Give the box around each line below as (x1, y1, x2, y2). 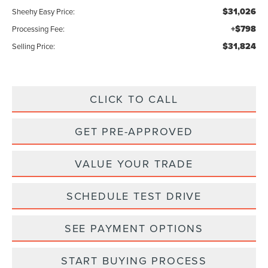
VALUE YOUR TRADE (75, 156, 193, 172)
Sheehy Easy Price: (12, 6, 75, 17)
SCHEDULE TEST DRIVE (66, 188, 202, 204)
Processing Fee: (12, 23, 65, 35)
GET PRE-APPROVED (75, 124, 193, 139)
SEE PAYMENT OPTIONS (64, 221, 204, 236)
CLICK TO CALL (90, 92, 178, 107)
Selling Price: (12, 41, 56, 52)
